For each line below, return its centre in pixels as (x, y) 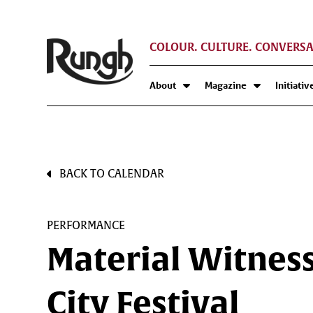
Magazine (226, 85)
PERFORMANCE (86, 225)
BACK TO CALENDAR (112, 174)
